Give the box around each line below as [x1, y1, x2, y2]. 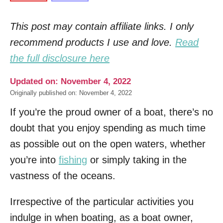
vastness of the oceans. [10, 170, 115, 181]
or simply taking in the [87, 154, 187, 165]
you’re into [10, 154, 59, 165]
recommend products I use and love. [10, 37, 175, 48]
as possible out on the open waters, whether [10, 138, 206, 149]
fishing [59, 154, 87, 165]
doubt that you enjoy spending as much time [10, 122, 206, 133]
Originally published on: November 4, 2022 [10, 90, 132, 97]
